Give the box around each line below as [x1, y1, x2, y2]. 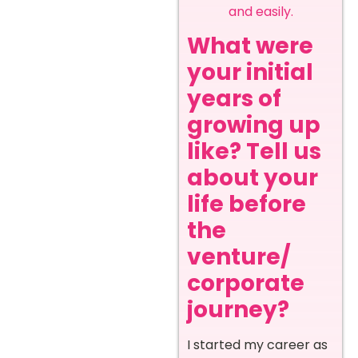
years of [187, 83, 281, 115]
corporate [187, 268, 304, 300]
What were [187, 30, 313, 62]
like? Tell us [187, 136, 321, 168]
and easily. [228, 2, 293, 21]
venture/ [187, 241, 291, 273]
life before [187, 189, 306, 221]
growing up [187, 109, 320, 141]
